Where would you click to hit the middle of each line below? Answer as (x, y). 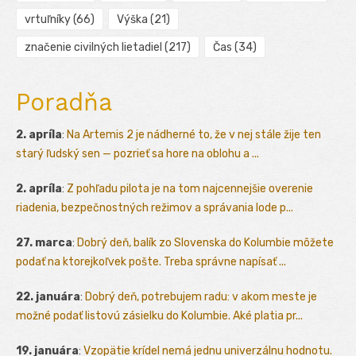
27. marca (44, 242)
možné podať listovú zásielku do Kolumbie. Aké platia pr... (159, 315)
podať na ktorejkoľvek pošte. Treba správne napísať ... (151, 261)
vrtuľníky (48, 19)
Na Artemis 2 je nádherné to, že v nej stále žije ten (194, 134)
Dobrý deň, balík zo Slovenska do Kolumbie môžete (205, 242)
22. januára (48, 296)
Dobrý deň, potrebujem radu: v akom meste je (201, 296)
